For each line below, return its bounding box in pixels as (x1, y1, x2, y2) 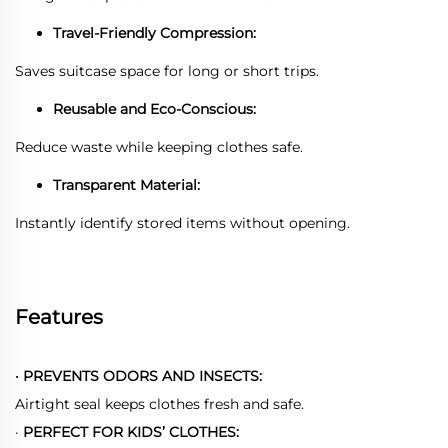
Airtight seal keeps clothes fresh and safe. (15, 394, 304, 413)
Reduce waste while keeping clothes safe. (15, 137, 303, 156)
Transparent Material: (53, 175, 200, 194)
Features (15, 304, 103, 329)
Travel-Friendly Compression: (53, 23, 256, 42)
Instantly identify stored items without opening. (15, 213, 350, 232)
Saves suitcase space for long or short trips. (15, 61, 319, 80)
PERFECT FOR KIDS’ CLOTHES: (23, 422, 239, 441)
